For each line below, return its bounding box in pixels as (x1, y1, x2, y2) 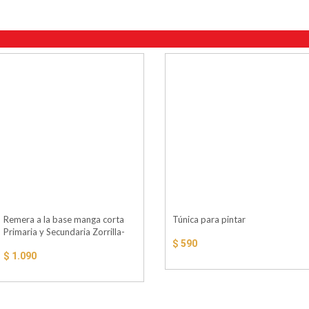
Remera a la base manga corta (3, 214, 124, 226)
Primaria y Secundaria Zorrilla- (3, 226, 125, 238)
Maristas (3, 239, 39, 250)
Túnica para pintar (172, 214, 246, 226)
